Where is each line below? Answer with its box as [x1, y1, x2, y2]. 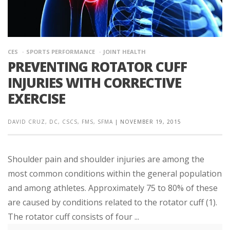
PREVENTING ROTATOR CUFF [8, 57, 187, 76]
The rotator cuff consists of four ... [8, 211, 139, 223]
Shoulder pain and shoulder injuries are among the [8, 154, 204, 165]
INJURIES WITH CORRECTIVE [8, 73, 181, 92]
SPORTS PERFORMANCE [26, 48, 95, 56]
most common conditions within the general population [8, 168, 222, 180]
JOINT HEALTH [103, 48, 146, 56]
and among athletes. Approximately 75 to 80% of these [8, 182, 218, 194]
